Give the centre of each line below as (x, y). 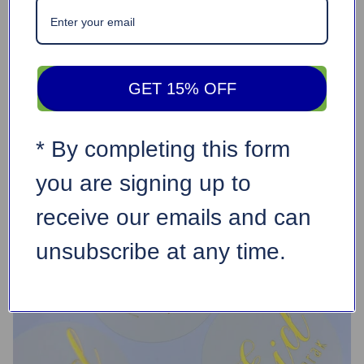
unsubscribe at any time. (161, 251)
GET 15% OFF (182, 88)
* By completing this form (163, 149)
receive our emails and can (173, 217)
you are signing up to (143, 183)
